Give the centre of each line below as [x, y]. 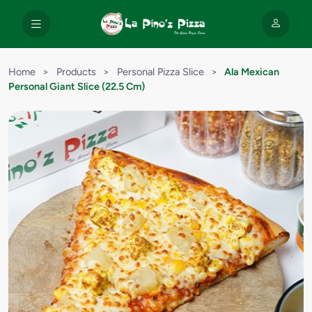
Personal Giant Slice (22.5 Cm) [77, 86]
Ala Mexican [252, 72]
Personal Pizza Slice [160, 72]
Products [76, 72]
